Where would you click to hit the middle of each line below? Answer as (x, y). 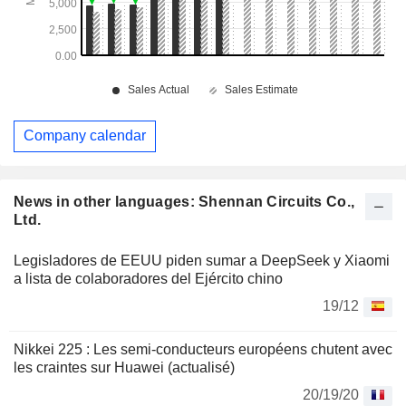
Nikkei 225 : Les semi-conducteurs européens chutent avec (203, 349)
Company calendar (85, 136)
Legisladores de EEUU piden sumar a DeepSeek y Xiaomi (202, 260)
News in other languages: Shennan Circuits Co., (184, 201)
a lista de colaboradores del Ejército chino (148, 278)
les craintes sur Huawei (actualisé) (124, 367)
